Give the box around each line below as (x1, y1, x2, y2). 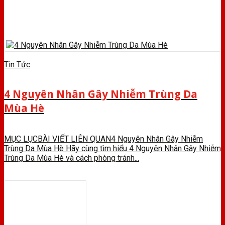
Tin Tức (4, 60, 30, 70)
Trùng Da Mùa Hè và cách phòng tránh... (4, 153, 139, 163)
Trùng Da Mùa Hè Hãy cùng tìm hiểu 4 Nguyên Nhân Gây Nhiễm (4, 143, 221, 153)
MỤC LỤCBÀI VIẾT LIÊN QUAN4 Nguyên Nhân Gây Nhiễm (4, 134, 203, 144)
